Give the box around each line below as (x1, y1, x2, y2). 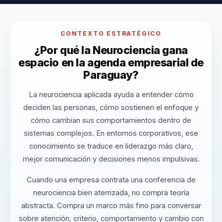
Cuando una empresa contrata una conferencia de (26, 175, 196, 185)
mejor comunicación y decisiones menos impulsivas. (22, 155, 200, 164)
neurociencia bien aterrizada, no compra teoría (33, 188, 189, 198)
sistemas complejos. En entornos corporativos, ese (24, 129, 198, 138)
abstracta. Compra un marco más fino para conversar (21, 201, 201, 211)
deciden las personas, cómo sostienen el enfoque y (23, 103, 199, 112)
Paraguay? (83, 68, 139, 81)
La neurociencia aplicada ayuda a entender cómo (28, 90, 194, 100)
